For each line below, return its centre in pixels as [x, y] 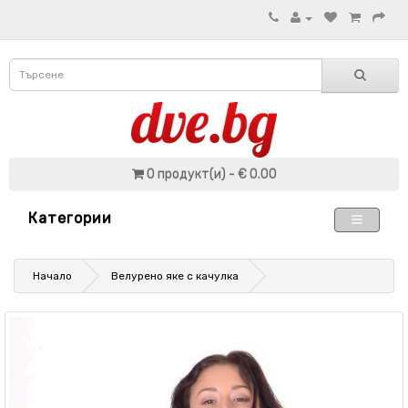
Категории [70, 218]
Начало [52, 276]
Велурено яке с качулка [175, 276]
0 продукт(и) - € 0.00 [211, 174]
